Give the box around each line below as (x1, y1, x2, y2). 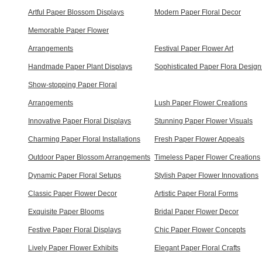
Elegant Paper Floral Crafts (154, 243, 240, 252)
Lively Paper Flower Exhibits (28, 243, 118, 252)
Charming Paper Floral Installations (28, 135, 140, 143)
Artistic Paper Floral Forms (154, 189, 238, 198)
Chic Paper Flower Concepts (154, 225, 246, 234)
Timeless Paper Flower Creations (154, 153, 260, 161)
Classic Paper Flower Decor (28, 189, 117, 198)
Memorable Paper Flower (28, 26, 109, 35)
